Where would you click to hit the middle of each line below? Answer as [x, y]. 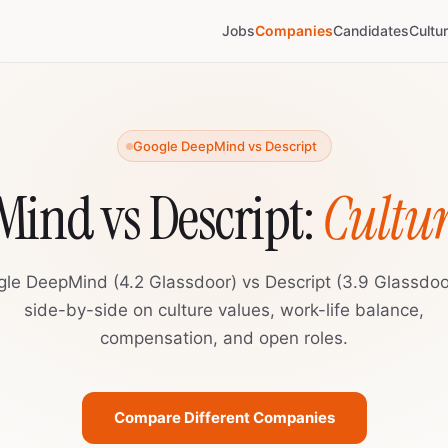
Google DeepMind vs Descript [224, 146]
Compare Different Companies [224, 417]
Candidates [371, 30]
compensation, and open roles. [224, 338]
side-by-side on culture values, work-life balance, [224, 310]
